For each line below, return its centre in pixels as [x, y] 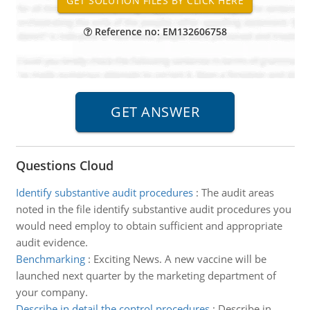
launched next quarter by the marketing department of [146, 275]
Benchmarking [50, 259]
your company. [52, 292]
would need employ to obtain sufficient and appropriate [149, 226]
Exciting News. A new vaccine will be [180, 259]
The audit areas [237, 192]
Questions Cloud [64, 165]
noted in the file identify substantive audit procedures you [153, 209]
